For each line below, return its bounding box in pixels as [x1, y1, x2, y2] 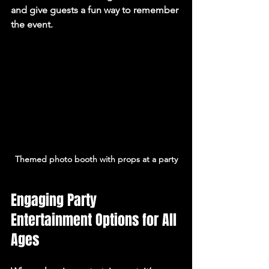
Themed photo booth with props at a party [14, 153, 178, 165]
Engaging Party [11, 189, 100, 211]
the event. [11, 18, 53, 30]
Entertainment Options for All [11, 209, 180, 231]
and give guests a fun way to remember [11, 4, 181, 16]
